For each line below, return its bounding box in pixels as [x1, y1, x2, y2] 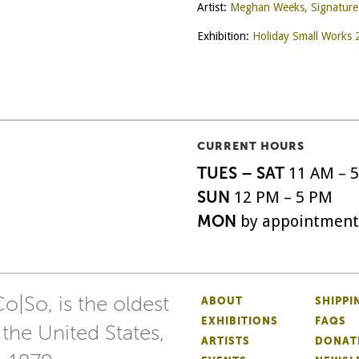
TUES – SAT [196, 163, 284, 183]
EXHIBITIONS [201, 315, 278, 327]
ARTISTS [201, 335, 250, 347]
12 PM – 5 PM [233, 188, 333, 207]
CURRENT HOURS [196, 139, 305, 153]
